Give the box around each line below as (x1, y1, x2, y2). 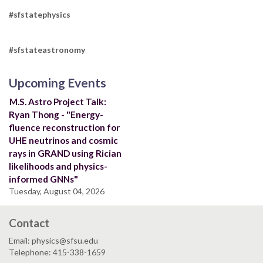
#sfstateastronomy (9, 45, 85, 55)
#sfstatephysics (9, 9, 70, 20)
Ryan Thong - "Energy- (9, 109, 103, 120)
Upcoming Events (9, 75, 106, 90)
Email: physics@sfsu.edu (9, 235, 98, 246)
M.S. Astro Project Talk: (9, 96, 106, 107)
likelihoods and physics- (9, 161, 107, 172)
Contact (9, 216, 49, 230)
